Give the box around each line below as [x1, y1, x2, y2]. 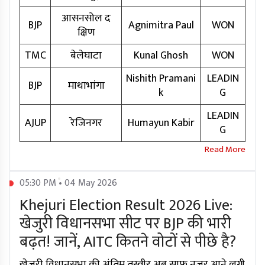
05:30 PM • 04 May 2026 [20, 175, 117, 192]
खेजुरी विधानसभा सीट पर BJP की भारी [20, 211, 231, 237]
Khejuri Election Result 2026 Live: [20, 193, 232, 219]
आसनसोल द [62, 9, 111, 28]
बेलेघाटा [70, 47, 102, 65]
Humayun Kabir [127, 114, 195, 132]
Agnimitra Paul [128, 17, 194, 35]
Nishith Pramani [126, 70, 196, 88]
